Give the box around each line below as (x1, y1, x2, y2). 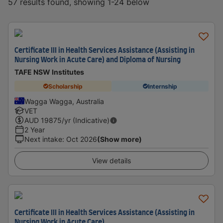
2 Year (24, 125, 45, 134)
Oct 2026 (66, 135, 97, 143)
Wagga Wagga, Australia (24, 97, 104, 106)
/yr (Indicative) (62, 116, 110, 124)
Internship (148, 82, 177, 90)
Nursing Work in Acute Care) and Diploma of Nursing (14, 57, 181, 64)
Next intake (24, 135, 62, 143)
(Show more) (97, 135, 142, 143)
